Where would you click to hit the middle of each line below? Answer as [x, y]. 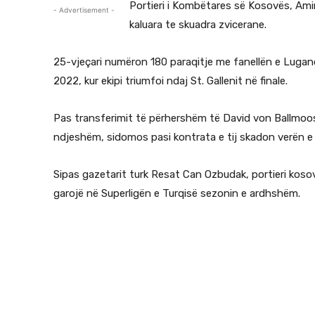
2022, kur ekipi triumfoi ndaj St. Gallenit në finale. [171, 81]
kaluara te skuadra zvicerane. [198, 25]
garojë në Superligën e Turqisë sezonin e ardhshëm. [177, 193]
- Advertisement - [84, 10]
